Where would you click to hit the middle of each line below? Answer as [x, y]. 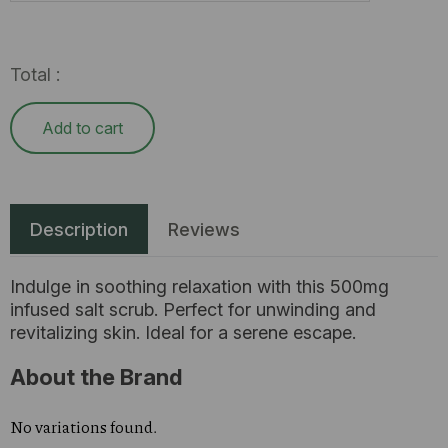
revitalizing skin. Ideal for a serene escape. [183, 332]
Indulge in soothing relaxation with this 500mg [199, 286]
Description [79, 229]
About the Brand [96, 376]
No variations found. [83, 426]
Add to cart [82, 127]
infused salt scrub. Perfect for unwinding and [193, 309]
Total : [35, 74]
